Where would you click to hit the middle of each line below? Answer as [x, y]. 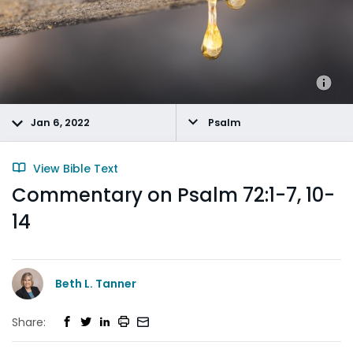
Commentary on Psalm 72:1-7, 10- [173, 195]
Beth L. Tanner [96, 283]
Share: [29, 322]
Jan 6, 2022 [60, 123]
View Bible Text [74, 169]
